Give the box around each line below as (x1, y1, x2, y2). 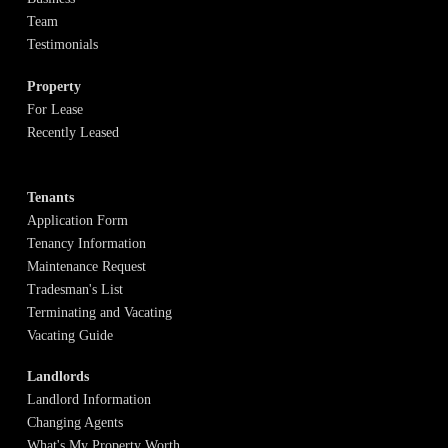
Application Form (26, 212, 128, 228)
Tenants (26, 189, 74, 205)
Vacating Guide (26, 327, 113, 343)
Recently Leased (26, 124, 119, 140)
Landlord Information (26, 391, 151, 407)
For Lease (26, 101, 83, 117)
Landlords (26, 368, 89, 384)
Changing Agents (26, 414, 123, 430)
